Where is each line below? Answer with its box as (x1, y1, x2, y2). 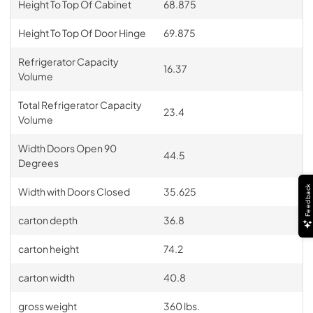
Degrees (17, 156, 59, 169)
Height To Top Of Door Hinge (17, 26, 146, 39)
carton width (17, 270, 75, 284)
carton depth (17, 213, 78, 226)
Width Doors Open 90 (17, 141, 117, 154)
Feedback (303, 183, 312, 217)
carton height (17, 242, 79, 255)
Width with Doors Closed (17, 184, 130, 198)
